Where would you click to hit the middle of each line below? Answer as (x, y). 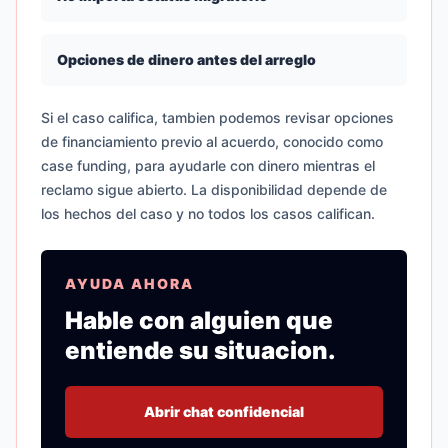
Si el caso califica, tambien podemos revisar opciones (217, 117)
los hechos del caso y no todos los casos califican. (208, 213)
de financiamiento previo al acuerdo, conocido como (212, 141)
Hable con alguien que (199, 320)
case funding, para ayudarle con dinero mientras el (208, 165)
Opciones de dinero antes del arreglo (186, 59)
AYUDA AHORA (129, 283)
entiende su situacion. (200, 350)
